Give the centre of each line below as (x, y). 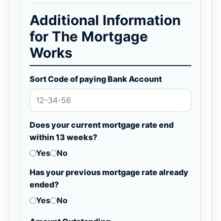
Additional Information (105, 20)
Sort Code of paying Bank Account (96, 79)
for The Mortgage (89, 37)
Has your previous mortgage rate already (109, 172)
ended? (44, 184)
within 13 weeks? (63, 137)
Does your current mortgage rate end (102, 125)
